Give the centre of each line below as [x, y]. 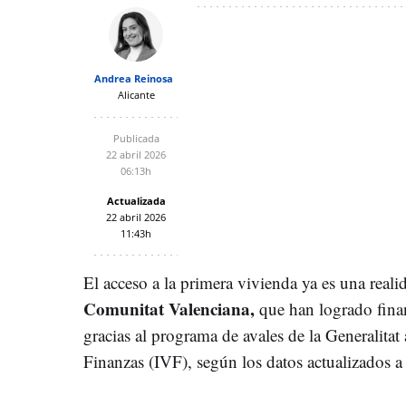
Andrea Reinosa [134, 78]
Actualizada [136, 200]
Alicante [136, 94]
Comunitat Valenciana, [169, 308]
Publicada [136, 138]
